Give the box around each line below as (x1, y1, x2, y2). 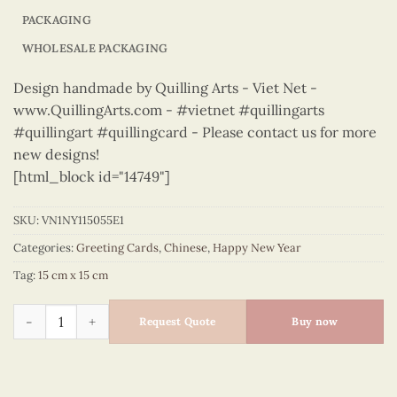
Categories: (13, 239, 76, 255)
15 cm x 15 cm (38, 267, 108, 283)
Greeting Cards (76, 239, 159, 255)
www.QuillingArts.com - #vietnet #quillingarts (13, 100, 324, 119)
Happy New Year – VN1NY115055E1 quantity (12, 305, 282, 322)
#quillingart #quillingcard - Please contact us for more (13, 122, 377, 141)
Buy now (292, 315, 339, 329)
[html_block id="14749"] (13, 167, 170, 185)
